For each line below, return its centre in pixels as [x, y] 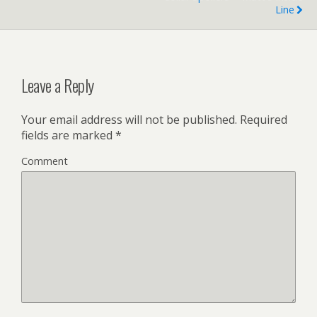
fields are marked [68, 136]
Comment [45, 161]
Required [262, 120]
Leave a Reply [58, 85]
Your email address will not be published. [129, 120]
